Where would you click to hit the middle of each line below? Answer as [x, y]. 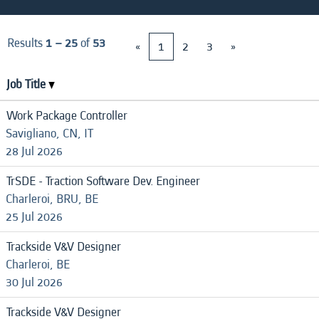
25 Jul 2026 [34, 217]
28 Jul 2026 [34, 151]
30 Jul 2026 [34, 282]
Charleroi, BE [38, 265]
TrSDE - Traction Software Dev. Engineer [103, 181]
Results [26, 43]
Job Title [27, 84]
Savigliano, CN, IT [49, 134]
